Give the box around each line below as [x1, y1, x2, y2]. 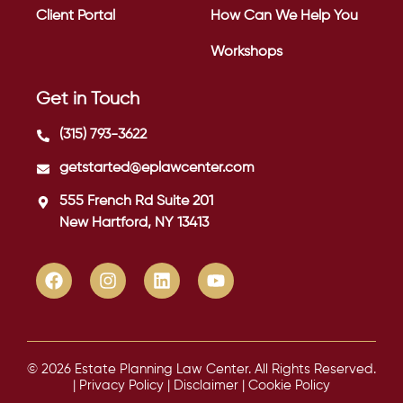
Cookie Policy [248, 378, 330, 392]
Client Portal [36, 8, 115, 23]
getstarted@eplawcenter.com [59, 160, 255, 175]
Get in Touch [36, 89, 139, 109]
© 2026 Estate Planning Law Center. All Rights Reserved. [27, 362, 376, 376]
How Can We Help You [210, 8, 358, 23]
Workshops [210, 44, 282, 59]
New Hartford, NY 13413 [59, 215, 209, 230]
